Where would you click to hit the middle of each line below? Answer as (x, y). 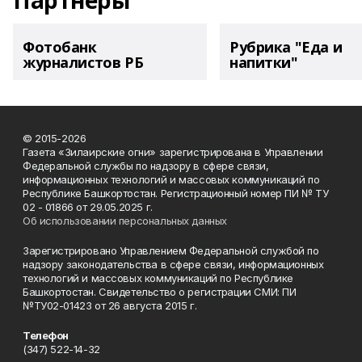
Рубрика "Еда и (286, 47)
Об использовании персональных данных (125, 221)
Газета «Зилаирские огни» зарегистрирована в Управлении (173, 152)
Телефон (46, 335)
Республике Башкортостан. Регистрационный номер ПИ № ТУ (176, 193)
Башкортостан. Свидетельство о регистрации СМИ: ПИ (160, 292)
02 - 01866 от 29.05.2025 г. (88, 207)
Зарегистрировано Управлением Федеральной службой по (171, 250)
